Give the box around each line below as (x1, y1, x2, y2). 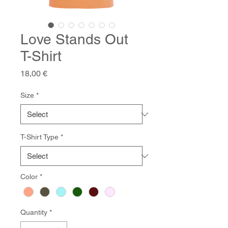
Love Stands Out (20, 31, 128, 48)
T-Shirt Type (20, 133, 59, 141)
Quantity (20, 208, 47, 217)
